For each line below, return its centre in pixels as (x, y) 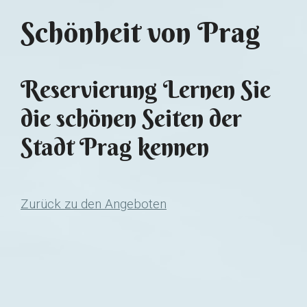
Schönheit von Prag (140, 32)
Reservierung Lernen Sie (146, 89)
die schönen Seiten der (131, 118)
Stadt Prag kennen (115, 147)
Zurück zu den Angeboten (94, 204)
